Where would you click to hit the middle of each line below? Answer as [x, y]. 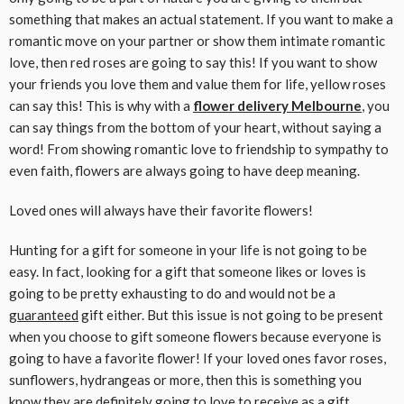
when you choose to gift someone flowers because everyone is [195, 337]
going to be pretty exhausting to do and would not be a [172, 294]
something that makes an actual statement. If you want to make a [201, 19]
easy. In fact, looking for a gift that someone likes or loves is [188, 272]
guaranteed [44, 315]
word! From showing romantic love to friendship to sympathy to [199, 149]
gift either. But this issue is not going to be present [231, 315]
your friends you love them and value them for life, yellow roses [197, 84]
